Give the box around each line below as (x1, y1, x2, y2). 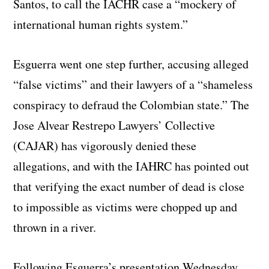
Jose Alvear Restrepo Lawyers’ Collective (13, 116, 216, 133)
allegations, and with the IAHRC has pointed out (13, 157, 250, 174)
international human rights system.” (13, 16, 189, 32)
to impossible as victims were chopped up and (13, 198, 238, 215)
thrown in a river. (13, 219, 97, 235)
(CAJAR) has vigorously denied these (13, 137, 197, 154)
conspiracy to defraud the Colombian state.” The (13, 96, 250, 113)
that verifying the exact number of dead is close (13, 178, 245, 195)
